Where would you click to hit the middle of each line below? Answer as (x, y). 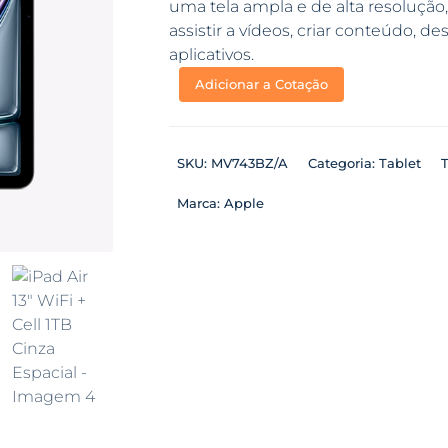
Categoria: (343, 163)
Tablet (399, 163)
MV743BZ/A (249, 163)
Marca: (200, 203)
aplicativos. (211, 54)
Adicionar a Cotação (261, 84)
